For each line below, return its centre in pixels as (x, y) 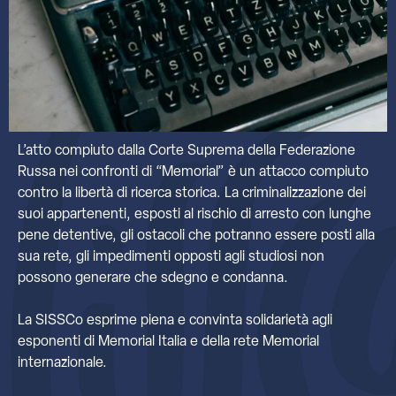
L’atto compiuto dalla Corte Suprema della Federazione (187, 151)
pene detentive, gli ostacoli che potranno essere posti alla (196, 236)
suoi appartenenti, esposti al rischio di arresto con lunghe (194, 214)
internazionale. (64, 363)
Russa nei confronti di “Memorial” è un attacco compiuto (193, 172)
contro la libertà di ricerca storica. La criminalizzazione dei (192, 193)
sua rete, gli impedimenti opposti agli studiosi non (171, 257)
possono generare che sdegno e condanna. (155, 278)
